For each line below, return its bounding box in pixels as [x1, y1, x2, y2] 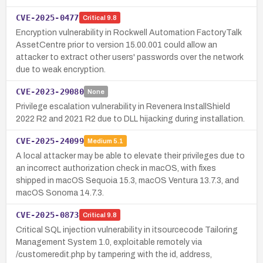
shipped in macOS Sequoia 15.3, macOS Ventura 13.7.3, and [16, 176, 239, 185]
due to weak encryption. [16, 65, 106, 74]
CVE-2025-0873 [16, 210, 79, 220]
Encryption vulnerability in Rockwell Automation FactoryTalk [16, 28, 242, 37]
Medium [87, 137, 112, 145]
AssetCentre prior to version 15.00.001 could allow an [16, 40, 217, 49]
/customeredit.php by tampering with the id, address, [16, 249, 212, 259]
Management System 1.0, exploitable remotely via [16, 237, 202, 247]
